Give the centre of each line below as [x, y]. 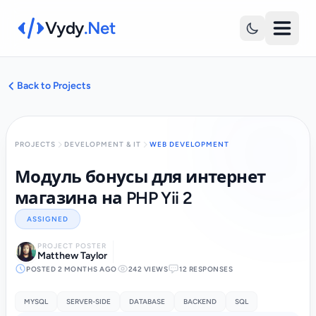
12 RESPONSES [206, 269]
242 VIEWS [148, 269]
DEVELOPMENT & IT [103, 144]
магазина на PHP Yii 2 [104, 198]
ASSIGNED [48, 219]
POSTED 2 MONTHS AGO [72, 269]
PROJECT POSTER [72, 246]
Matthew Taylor [72, 256]
